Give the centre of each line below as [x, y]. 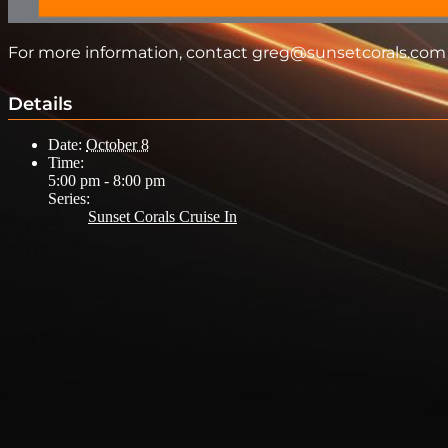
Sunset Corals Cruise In [162, 216]
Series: [69, 198]
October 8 [117, 144]
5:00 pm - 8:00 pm [106, 180]
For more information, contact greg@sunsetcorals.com [227, 52]
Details [40, 103]
